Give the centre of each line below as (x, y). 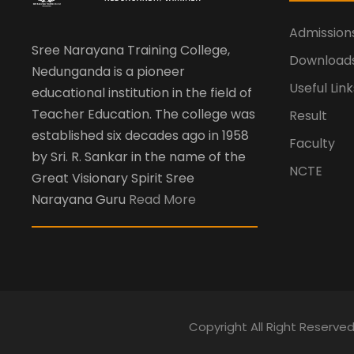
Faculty (312, 144)
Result (308, 116)
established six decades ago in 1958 (140, 135)
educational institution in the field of (142, 92)
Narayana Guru (80, 199)
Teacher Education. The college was (143, 114)
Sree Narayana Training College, (131, 50)
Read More (162, 199)
